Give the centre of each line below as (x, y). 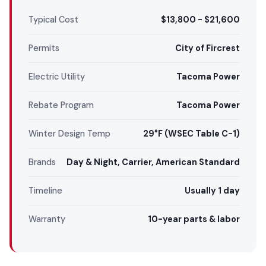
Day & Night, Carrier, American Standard (153, 162)
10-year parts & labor (194, 219)
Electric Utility (57, 76)
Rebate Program (61, 105)
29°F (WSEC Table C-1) (191, 133)
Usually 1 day (212, 190)
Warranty (47, 219)
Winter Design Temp (69, 133)
